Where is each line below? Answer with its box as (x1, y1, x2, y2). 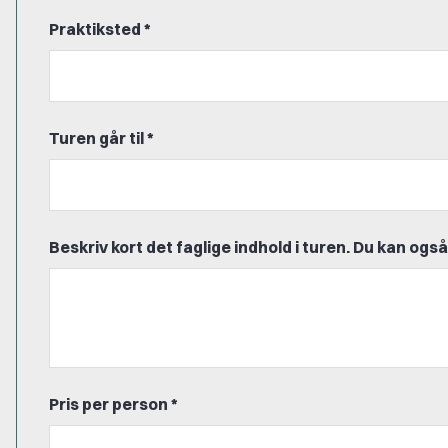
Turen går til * (49, 127, 154, 148)
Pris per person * (49, 393, 178, 414)
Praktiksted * (49, 18, 151, 39)
